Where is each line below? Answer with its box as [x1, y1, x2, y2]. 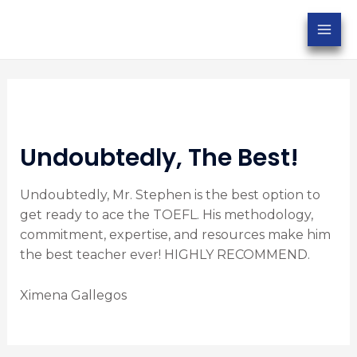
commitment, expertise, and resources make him [19, 227, 331, 243]
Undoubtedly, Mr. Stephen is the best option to [19, 187, 320, 203]
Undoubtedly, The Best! [19, 141, 299, 175]
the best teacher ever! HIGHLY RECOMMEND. [19, 247, 310, 263]
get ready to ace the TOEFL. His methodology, [19, 207, 313, 223]
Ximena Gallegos [19, 287, 127, 303]
